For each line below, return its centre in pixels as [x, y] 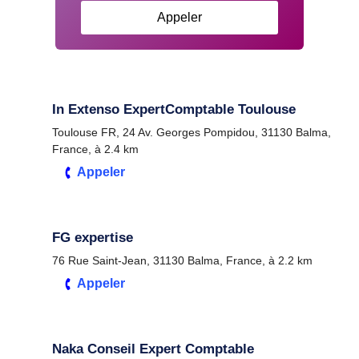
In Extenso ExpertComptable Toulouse [174, 109]
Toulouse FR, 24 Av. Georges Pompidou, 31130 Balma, [192, 132]
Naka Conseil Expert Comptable [153, 349]
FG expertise [93, 237]
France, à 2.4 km [95, 149]
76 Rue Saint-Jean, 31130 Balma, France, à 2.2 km [182, 260]
